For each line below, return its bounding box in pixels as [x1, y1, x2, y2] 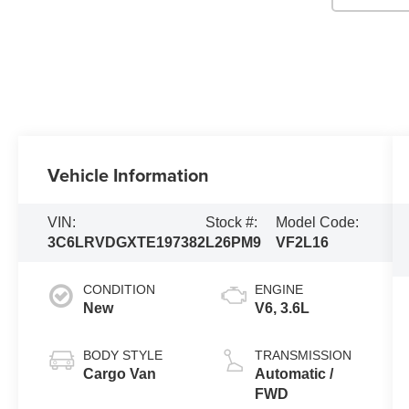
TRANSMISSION [254, 347, 351, 362]
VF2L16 [275, 234, 329, 250]
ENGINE [254, 281, 303, 297]
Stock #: [205, 214, 258, 230]
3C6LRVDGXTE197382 [47, 234, 206, 250]
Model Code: [275, 214, 359, 230]
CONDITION [83, 281, 156, 297]
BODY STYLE [83, 347, 163, 362]
